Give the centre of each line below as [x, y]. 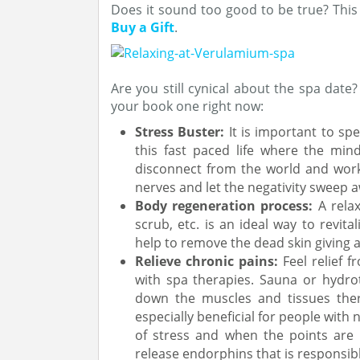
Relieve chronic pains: [209, 261]
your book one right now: [187, 106]
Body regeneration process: [227, 206]
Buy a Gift [143, 27]
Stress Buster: [182, 132]
